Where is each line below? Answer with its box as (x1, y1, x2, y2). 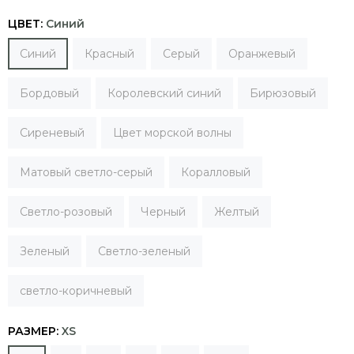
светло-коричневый (20, 284, 132, 298)
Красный (85, 47, 134, 61)
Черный (141, 205, 186, 219)
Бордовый (20, 86, 79, 100)
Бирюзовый (250, 86, 316, 100)
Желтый (214, 205, 259, 219)
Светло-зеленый (98, 244, 190, 258)
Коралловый (181, 165, 250, 179)
